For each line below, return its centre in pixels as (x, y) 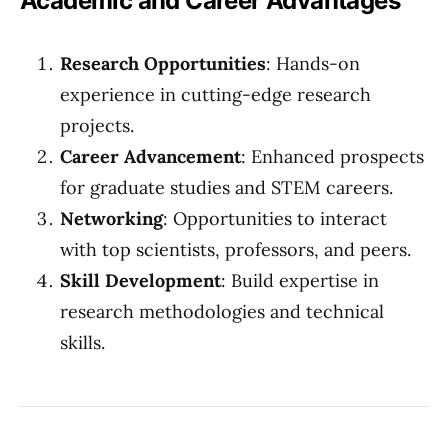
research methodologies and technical (222, 311)
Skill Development (140, 280)
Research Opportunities (163, 63)
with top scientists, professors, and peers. (235, 249)
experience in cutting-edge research (215, 94)
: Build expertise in (300, 280)
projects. (97, 125)
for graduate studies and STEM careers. (226, 187)
